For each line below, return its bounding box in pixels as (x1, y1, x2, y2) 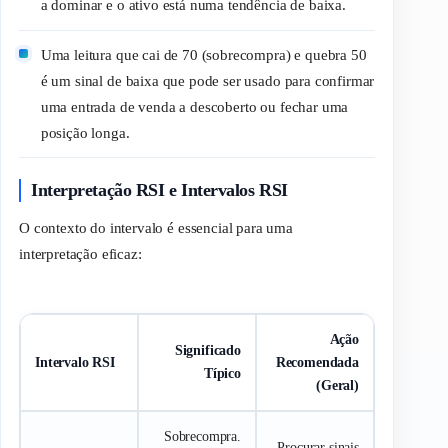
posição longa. (40, 124, 130, 141)
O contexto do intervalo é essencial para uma (19, 219, 293, 236)
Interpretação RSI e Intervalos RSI (31, 180, 288, 201)
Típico (203, 366, 241, 382)
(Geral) (316, 378, 359, 394)
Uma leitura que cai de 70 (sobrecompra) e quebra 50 (40, 46, 367, 63)
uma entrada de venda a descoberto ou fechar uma (40, 98, 349, 115)
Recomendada (275, 355, 359, 371)
